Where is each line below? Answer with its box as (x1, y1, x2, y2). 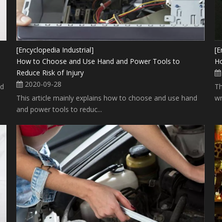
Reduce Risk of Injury (16, 67, 84, 77)
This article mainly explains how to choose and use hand (16, 93, 198, 103)
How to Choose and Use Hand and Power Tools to (16, 56, 180, 66)
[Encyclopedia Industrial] (16, 45, 94, 55)
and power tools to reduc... (16, 104, 103, 114)
